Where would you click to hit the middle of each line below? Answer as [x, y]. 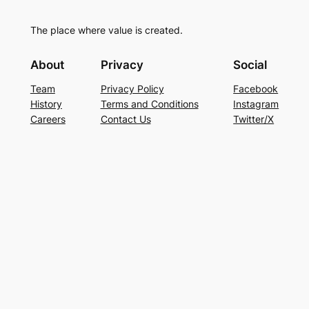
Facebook [256, 88]
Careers [48, 119]
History [46, 103]
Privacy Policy [132, 88]
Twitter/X [254, 119]
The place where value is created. [106, 30]
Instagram [256, 103]
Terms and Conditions [149, 103]
